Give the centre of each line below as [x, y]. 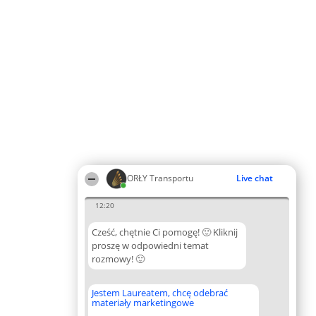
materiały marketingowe [143, 303]
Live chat [255, 178]
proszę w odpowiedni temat [150, 245]
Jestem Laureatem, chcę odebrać [160, 293]
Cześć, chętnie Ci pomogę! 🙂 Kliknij [165, 232]
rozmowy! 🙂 [118, 259]
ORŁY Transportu [160, 178]
